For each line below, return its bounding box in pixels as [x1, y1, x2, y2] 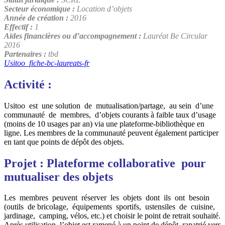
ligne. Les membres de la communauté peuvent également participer [4, 128, 218, 137]
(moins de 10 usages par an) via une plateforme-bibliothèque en [4, 119, 204, 128]
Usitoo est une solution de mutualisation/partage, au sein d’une [4, 101, 213, 110]
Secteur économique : [4, 4, 75, 13]
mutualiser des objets [4, 170, 113, 183]
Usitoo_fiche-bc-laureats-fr [4, 58, 89, 67]
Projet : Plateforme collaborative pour [4, 156, 206, 170]
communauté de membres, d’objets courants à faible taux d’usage [4, 110, 216, 119]
